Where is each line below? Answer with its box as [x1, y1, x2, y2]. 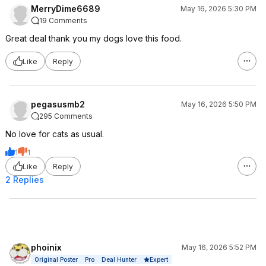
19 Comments [39, 16, 87, 25]
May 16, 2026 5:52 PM [182, 243, 256, 252]
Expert [150, 255, 168, 263]
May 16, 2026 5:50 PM [181, 100, 256, 109]
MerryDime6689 [31, 4, 100, 14]
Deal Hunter [102, 256, 137, 263]
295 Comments [39, 112, 93, 121]
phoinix [31, 242, 62, 252]
